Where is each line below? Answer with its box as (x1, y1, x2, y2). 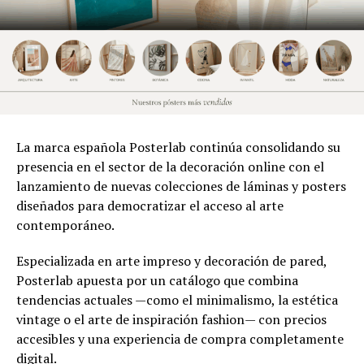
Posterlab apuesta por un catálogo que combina (16, 271, 298, 289)
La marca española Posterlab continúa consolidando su (16, 137, 340, 156)
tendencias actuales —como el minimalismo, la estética (16, 290, 338, 309)
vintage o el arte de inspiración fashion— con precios (16, 310, 327, 328)
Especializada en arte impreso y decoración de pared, (16, 251, 327, 270)
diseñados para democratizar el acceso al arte (16, 196, 284, 214)
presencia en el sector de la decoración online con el (16, 157, 324, 175)
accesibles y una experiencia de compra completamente (16, 329, 344, 348)
